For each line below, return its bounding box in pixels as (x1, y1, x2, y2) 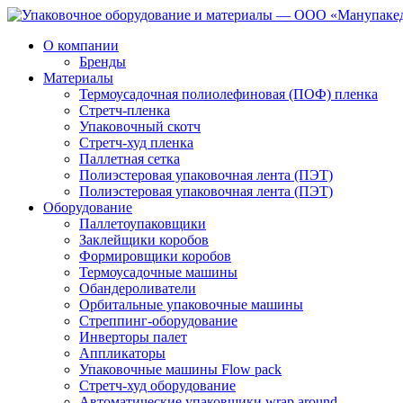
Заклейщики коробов (79, 232, 209, 247)
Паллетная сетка (79, 151, 180, 166)
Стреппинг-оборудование (79, 313, 237, 328)
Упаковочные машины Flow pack (79, 362, 282, 377)
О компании (43, 38, 119, 53)
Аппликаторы (79, 345, 166, 361)
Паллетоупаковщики (79, 216, 206, 231)
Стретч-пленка (79, 103, 170, 118)
